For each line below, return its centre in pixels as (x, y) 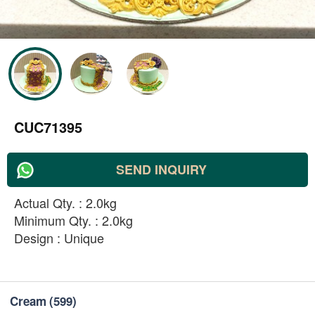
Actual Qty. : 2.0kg (65, 202)
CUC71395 (48, 127)
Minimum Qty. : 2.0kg (73, 220)
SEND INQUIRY (161, 169)
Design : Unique (59, 238)
